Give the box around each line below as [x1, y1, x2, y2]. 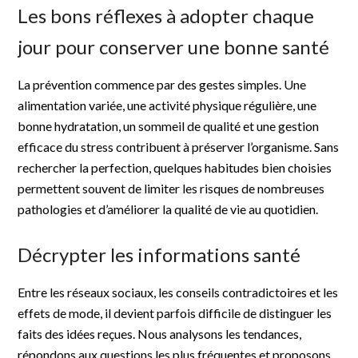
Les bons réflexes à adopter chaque [18, 3, 315, 27]
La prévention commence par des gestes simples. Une [18, 76, 307, 92]
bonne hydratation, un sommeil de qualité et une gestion [18, 117, 320, 133]
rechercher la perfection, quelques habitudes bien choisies [18, 159, 332, 175]
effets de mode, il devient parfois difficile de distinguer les [18, 304, 332, 320]
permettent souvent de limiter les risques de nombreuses [18, 180, 325, 196]
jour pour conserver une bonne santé [18, 34, 330, 58]
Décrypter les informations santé [18, 242, 301, 266]
